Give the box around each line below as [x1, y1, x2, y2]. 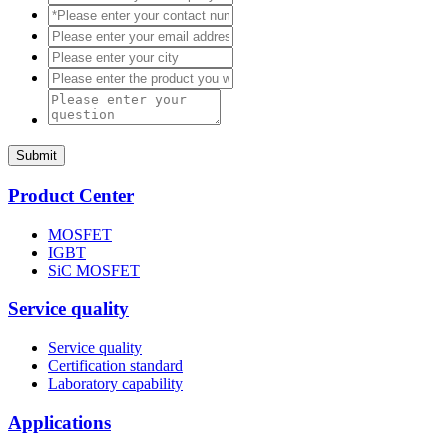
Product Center [8, 184, 134, 206]
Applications [8, 411, 111, 433]
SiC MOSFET [48, 261, 140, 279]
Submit [16, 148, 57, 164]
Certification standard [48, 357, 183, 375]
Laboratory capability [48, 375, 183, 393]
